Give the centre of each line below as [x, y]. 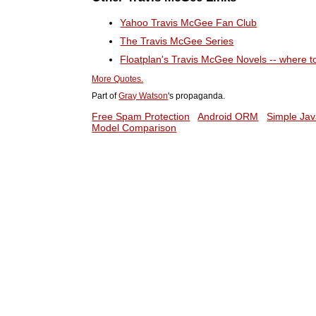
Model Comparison [134, 127]
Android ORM [228, 116]
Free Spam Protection [141, 116]
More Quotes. [118, 79]
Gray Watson [144, 96]
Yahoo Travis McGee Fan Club [189, 22]
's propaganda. [197, 96]
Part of [105, 96]
